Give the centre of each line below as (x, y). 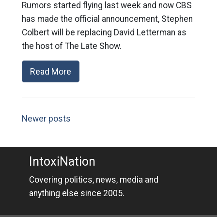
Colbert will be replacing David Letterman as (104, 32)
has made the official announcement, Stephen (107, 19)
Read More (50, 71)
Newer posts (46, 118)
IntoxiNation (62, 162)
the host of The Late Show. (71, 46)
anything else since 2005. (77, 193)
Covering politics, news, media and (93, 180)
